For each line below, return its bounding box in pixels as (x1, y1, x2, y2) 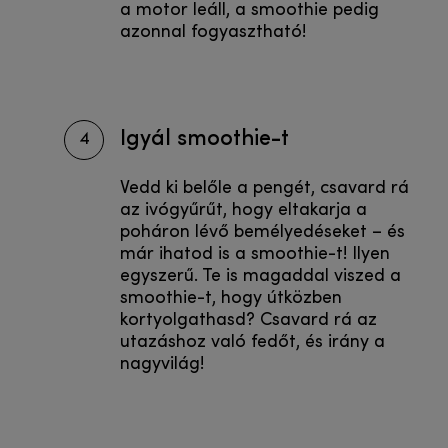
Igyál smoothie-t (120, 121, 289, 152)
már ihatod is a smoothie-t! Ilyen (120, 246, 390, 264)
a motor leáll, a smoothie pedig (120, 2, 379, 20)
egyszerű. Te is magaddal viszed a (120, 268, 401, 286)
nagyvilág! (120, 356, 204, 374)
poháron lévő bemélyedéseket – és (120, 224, 405, 242)
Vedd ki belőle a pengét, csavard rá (120, 180, 409, 198)
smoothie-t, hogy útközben (120, 290, 342, 308)
